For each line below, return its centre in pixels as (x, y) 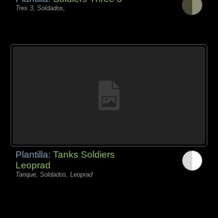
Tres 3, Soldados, (41, 8)
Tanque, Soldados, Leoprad (54, 175)
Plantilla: (35, 155)
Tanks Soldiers (84, 155)
